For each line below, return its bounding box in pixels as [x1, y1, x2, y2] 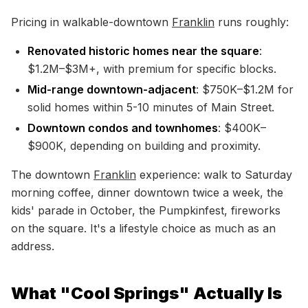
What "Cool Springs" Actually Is [11, 283, 282, 303]
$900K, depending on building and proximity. [27, 139, 261, 153]
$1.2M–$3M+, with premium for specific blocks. [27, 62, 276, 76]
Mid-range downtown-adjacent [27, 82, 196, 96]
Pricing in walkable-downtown [11, 15, 172, 29]
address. [11, 239, 54, 253]
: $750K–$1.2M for [196, 82, 294, 96]
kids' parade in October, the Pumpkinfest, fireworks [11, 203, 280, 217]
